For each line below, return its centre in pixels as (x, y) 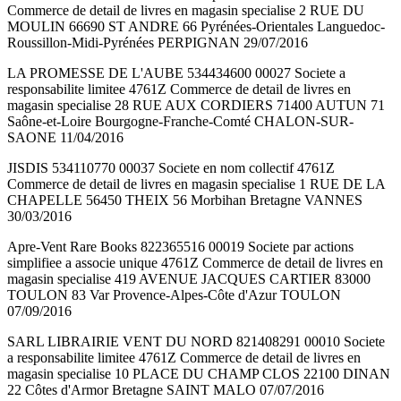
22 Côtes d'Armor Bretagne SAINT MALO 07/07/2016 (166, 390)
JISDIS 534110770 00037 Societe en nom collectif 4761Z (171, 168)
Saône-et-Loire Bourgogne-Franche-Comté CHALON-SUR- (180, 122)
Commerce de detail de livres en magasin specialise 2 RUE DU (186, 11)
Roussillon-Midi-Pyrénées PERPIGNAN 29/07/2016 (158, 43)
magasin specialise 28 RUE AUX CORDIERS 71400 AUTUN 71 (196, 106)
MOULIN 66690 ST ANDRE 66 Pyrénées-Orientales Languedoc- (196, 27)
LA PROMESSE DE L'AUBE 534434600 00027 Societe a (176, 73)
